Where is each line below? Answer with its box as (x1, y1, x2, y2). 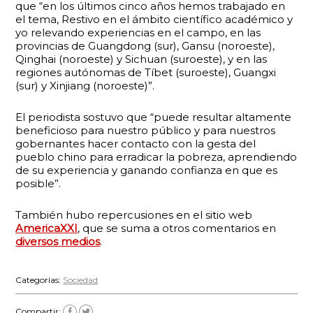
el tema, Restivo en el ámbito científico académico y (15, 13, 293, 26)
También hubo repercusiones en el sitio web (15, 208, 253, 221)
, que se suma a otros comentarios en (78, 221, 277, 235)
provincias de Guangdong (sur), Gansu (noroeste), (15, 39, 275, 52)
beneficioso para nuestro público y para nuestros (15, 124, 276, 137)
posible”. (15, 177, 61, 190)
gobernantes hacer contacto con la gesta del (15, 137, 256, 150)
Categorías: (15, 274, 64, 285)
